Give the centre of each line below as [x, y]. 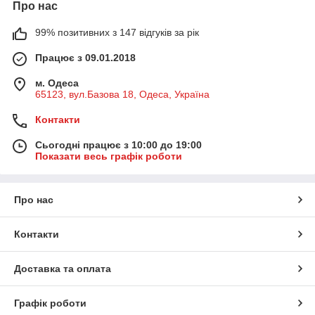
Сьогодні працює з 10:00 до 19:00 [118, 144]
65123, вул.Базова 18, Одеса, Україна [122, 94]
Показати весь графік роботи [109, 156]
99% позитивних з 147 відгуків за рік [117, 32]
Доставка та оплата [63, 268]
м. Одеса [57, 83]
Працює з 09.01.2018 [85, 57]
